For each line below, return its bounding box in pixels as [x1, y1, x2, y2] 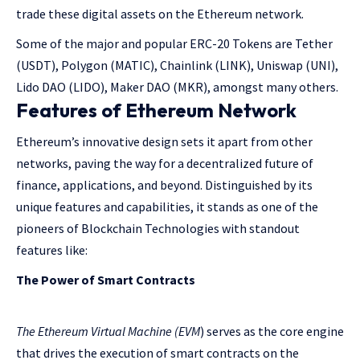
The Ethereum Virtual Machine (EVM [16, 323, 200, 339]
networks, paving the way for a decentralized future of [16, 155, 313, 171]
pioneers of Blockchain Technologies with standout [16, 220, 300, 236]
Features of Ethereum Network [16, 98, 297, 122]
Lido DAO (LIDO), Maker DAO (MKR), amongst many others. [16, 79, 341, 95]
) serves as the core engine [200, 323, 344, 339]
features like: [16, 242, 90, 258]
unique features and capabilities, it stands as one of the [16, 198, 318, 215]
